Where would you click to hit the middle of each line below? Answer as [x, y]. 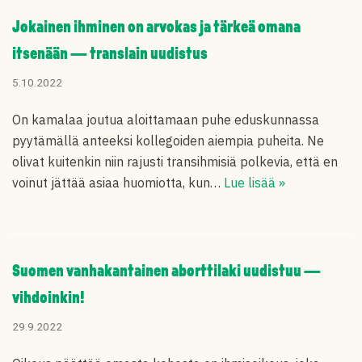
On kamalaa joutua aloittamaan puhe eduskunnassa [166, 120]
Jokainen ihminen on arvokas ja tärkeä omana [156, 28]
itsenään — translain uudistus [110, 55]
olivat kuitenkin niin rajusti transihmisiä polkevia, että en [175, 162]
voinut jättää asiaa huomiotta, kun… [118, 183]
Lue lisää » [255, 183]
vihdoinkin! [48, 299]
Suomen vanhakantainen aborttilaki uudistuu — [166, 272]
